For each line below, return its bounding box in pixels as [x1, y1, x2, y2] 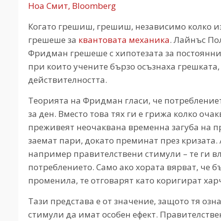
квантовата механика [78, 34, 170, 45]
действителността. [28, 74, 107, 85]
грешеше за [28, 34, 78, 45]
